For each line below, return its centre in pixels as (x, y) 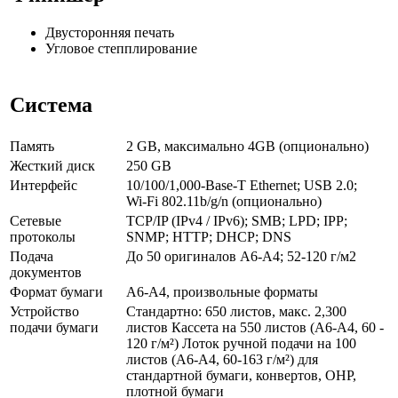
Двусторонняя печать (110, 32)
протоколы (43, 237)
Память (32, 147)
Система (51, 105)
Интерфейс (44, 186)
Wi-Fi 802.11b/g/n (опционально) (224, 202)
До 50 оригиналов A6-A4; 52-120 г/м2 (241, 257)
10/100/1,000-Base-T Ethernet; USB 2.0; (242, 186)
